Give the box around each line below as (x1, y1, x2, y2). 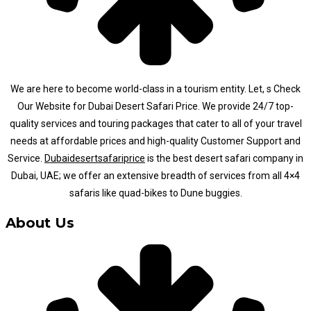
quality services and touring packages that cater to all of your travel (9, 117, 302, 129)
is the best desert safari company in (145, 152, 303, 164)
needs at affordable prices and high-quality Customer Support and (10, 135, 301, 146)
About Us (6, 215, 74, 232)
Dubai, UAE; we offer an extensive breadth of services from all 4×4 (11, 169, 300, 181)
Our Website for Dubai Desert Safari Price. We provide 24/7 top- (17, 100, 294, 112)
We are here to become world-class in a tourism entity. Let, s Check (10, 83, 301, 94)
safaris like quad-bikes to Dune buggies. (69, 187, 242, 199)
